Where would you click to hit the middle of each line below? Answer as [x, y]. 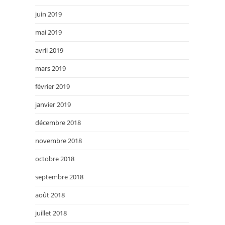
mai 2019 [48, 32]
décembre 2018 [58, 123]
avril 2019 [49, 50]
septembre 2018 [59, 177]
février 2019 [52, 86]
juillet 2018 [51, 213]
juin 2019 [48, 14]
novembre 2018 [59, 141]
